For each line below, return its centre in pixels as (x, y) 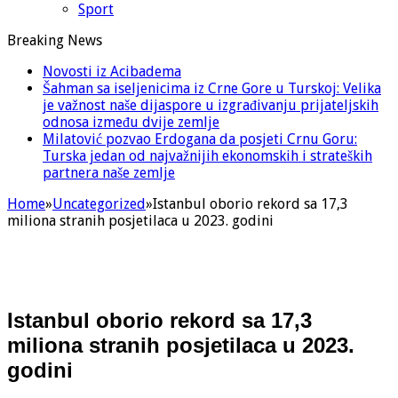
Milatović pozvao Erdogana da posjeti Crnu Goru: (200, 139)
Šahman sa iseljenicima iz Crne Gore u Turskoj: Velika (212, 88)
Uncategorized (99, 203)
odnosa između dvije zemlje (131, 122)
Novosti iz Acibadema (112, 71)
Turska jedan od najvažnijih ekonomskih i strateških (207, 155)
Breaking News (55, 40)
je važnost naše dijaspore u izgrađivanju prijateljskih (211, 105)
